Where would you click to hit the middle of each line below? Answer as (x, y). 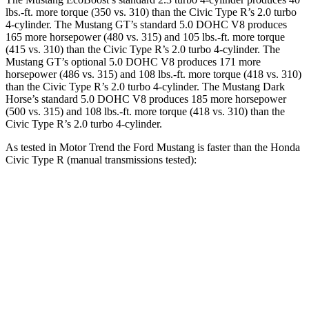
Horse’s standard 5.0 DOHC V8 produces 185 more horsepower (146, 99)
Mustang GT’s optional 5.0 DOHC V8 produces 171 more (133, 62)
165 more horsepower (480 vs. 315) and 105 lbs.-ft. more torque (145, 37)
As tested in (32, 148)
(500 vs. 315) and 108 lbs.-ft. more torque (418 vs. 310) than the (145, 112)
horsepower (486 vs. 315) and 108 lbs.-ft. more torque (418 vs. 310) (153, 74)
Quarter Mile (46, 267)
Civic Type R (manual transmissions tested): (101, 160)
